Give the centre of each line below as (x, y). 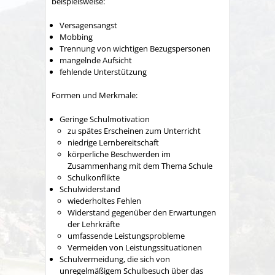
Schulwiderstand (90, 189)
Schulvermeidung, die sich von (115, 259)
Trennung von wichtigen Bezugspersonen (135, 48)
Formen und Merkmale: (95, 95)
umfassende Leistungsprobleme (126, 235)
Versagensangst (88, 25)
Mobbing (76, 37)
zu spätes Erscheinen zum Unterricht (134, 130)
